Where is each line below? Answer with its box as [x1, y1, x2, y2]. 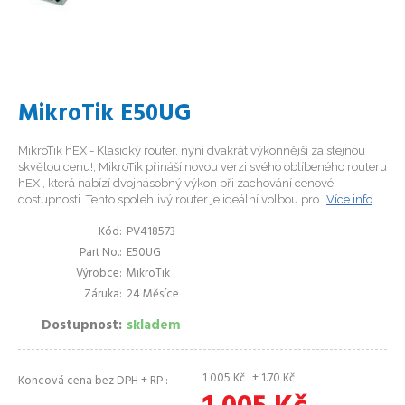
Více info [326, 193, 372, 206]
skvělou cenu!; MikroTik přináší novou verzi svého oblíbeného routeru [18, 160, 387, 174]
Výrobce [76, 264, 119, 283]
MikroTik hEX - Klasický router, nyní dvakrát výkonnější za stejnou [18, 144, 365, 157]
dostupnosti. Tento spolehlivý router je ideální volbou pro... [18, 193, 326, 206]
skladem [127, 315, 181, 336]
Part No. [80, 243, 119, 262]
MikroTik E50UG [18, 96, 192, 133]
